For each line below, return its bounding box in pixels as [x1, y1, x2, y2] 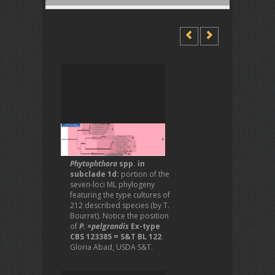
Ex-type [129, 221, 160, 231]
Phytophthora [70, 158, 119, 169]
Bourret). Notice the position [70, 211, 169, 221]
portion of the [121, 169, 169, 179]
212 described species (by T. [70, 200, 169, 211]
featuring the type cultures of [70, 190, 170, 200]
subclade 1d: [70, 169, 121, 179]
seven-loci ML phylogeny [70, 179, 155, 190]
